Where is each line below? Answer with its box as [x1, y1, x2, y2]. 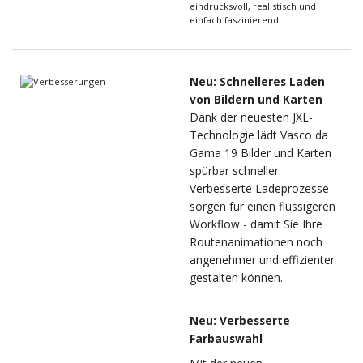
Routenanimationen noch [190, 234, 322, 250]
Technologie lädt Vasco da [190, 127, 328, 143]
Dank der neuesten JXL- [190, 109, 313, 126]
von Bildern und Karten [190, 92, 322, 108]
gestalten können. [190, 270, 283, 286]
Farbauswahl [190, 331, 263, 347]
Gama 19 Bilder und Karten [190, 145, 331, 161]
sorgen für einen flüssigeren [190, 199, 335, 215]
